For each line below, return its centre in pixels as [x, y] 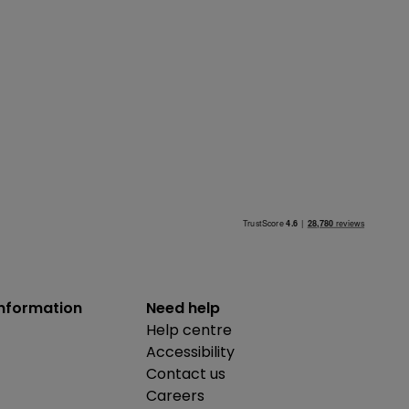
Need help [183, 308]
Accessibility [190, 351]
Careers [175, 395]
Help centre [189, 330]
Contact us [186, 373]
